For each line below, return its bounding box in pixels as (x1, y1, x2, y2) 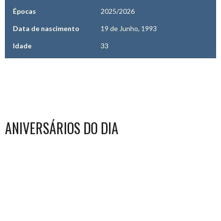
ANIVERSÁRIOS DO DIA (5, 118, 118, 139)
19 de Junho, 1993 (101, 24, 157, 33)
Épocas (13, 7, 36, 16)
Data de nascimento (13, 24, 79, 33)
